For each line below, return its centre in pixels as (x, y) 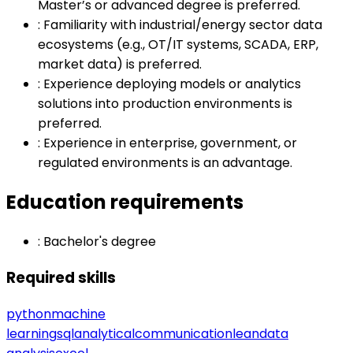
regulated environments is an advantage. (165, 163)
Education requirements (125, 203)
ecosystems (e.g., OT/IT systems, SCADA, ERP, (178, 45)
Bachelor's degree (100, 242)
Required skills (61, 277)
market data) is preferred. (120, 65)
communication (184, 333)
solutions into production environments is (165, 104)
